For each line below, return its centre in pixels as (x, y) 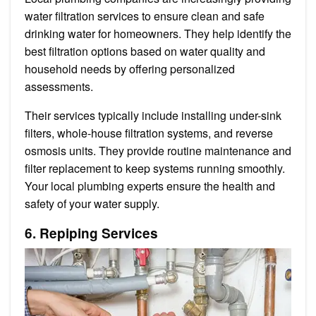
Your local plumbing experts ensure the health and (150, 186)
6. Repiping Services (91, 233)
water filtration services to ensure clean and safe (145, 16)
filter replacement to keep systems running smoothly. (155, 168)
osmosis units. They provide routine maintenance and (158, 150)
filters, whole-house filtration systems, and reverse (149, 133)
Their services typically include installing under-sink (153, 115)
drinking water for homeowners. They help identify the (158, 33)
